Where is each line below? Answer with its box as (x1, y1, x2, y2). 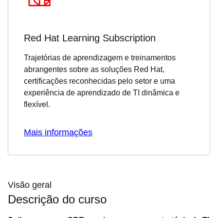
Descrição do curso (8, 193, 107, 206)
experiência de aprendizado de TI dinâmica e (24, 89, 180, 97)
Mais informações (24, 127, 92, 137)
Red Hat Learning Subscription (24, 33, 156, 43)
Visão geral (8, 180, 52, 190)
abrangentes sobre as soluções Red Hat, (24, 65, 164, 73)
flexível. (24, 100, 50, 109)
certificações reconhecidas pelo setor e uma (24, 77, 175, 85)
